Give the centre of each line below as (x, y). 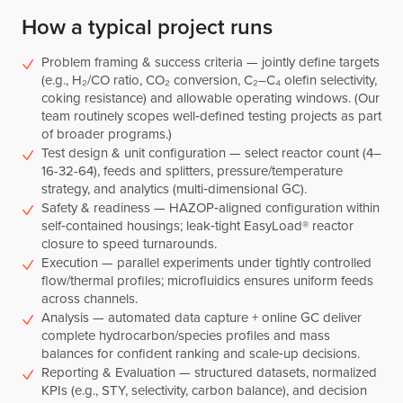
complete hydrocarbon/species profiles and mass (186, 335)
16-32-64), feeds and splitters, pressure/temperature (192, 170)
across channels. (90, 298)
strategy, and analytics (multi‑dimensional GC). (174, 188)
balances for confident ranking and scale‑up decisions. (201, 353)
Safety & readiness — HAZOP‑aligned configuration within (210, 207)
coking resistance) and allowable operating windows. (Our (210, 98)
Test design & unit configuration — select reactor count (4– (211, 152)
